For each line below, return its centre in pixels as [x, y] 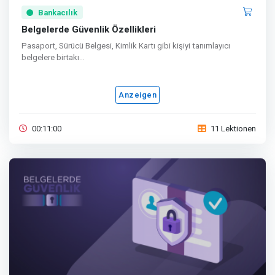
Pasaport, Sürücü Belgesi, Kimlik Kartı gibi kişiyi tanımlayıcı [126, 46]
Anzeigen [137, 95]
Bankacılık [58, 12]
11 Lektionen [233, 129]
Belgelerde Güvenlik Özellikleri [89, 30]
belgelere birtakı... [53, 58]
